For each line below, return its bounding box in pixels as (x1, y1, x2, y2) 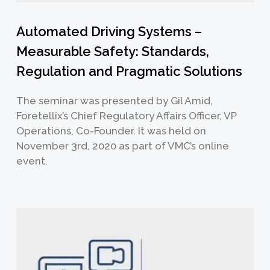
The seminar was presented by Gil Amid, (16, 95, 213, 107)
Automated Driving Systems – (16, 24, 202, 40)
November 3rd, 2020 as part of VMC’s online (16, 140, 229, 152)
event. (16, 155, 48, 168)
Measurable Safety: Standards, (16, 43, 209, 60)
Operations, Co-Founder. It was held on (16, 125, 206, 137)
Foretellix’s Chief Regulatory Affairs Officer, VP (16, 110, 237, 122)
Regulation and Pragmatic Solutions (16, 63, 242, 80)
